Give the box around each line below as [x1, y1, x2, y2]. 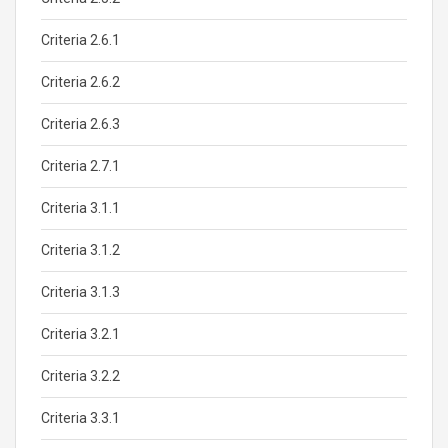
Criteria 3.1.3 [41, 284, 120, 300]
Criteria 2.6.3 [41, 116, 120, 132]
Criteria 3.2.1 [41, 326, 120, 342]
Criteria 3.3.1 [41, 410, 120, 426]
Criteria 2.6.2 [41, 74, 120, 90]
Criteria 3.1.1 [41, 200, 120, 216]
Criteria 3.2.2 [41, 368, 120, 384]
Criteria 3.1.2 [41, 242, 120, 258]
